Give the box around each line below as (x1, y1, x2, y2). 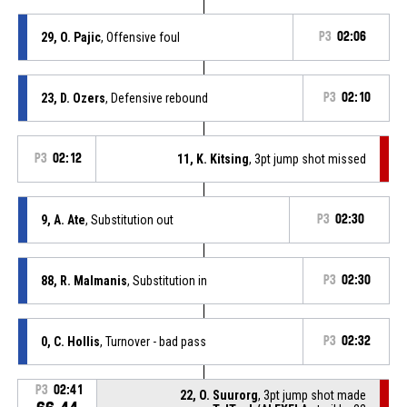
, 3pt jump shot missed (249, 151, 367, 166)
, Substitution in (126, 273, 207, 288)
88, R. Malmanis (40, 273, 127, 288)
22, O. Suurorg (180, 387, 259, 402)
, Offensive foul (100, 29, 180, 45)
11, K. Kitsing (177, 151, 250, 166)
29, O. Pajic (40, 29, 101, 45)
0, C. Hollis (40, 333, 100, 349)
